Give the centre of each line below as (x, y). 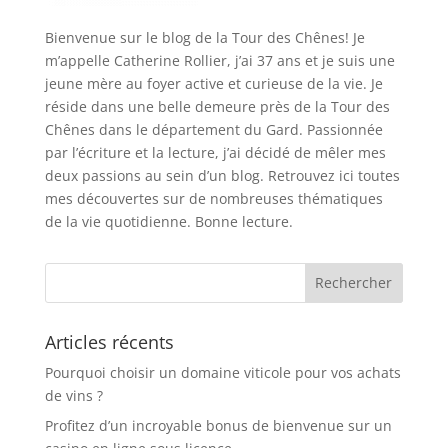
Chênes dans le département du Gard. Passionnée (213, 129)
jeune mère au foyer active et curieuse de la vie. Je (213, 83)
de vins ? (73, 395)
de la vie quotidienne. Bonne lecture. (168, 221)
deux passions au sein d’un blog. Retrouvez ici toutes (222, 175)
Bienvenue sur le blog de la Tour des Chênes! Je (204, 37)
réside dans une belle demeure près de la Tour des (217, 106)
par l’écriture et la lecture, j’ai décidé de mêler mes (215, 152)
